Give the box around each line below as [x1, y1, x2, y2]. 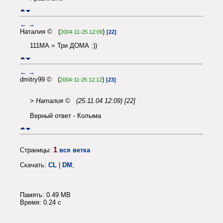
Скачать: [20, 161, 48, 169]
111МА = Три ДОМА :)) [30, 42, 97, 50]
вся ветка [59, 146, 90, 154]
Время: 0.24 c [20, 199, 61, 207]
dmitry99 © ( [20, 76, 60, 84]
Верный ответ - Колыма [30, 112, 101, 120]
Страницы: [20, 146, 53, 154]
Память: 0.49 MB [20, 191, 71, 199]
